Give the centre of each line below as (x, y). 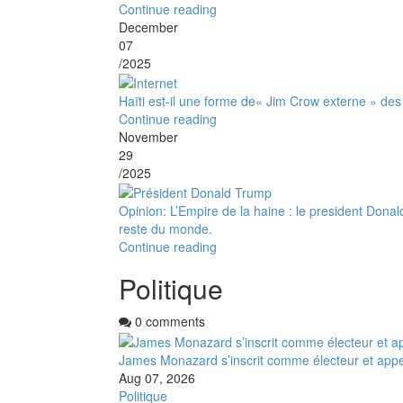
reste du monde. (166, 229)
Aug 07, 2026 (157, 377)
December (148, 27)
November (148, 136)
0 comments (168, 322)
